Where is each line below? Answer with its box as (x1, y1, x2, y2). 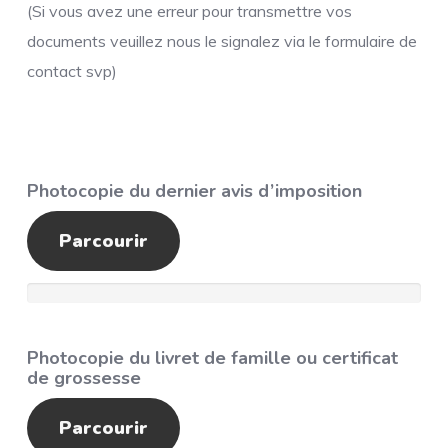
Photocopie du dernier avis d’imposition (27, 179, 363, 203)
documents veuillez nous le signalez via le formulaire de (27, 31, 418, 51)
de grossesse (27, 366, 142, 390)
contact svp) (27, 61, 118, 81)
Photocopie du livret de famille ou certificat (27, 346, 399, 370)
